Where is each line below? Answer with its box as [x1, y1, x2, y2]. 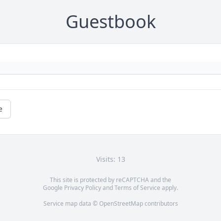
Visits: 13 [96, 154, 125, 164]
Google [43, 184, 64, 192]
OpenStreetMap [99, 199, 143, 208]
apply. [160, 184, 178, 192]
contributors [143, 199, 178, 208]
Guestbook [65, 9, 156, 34]
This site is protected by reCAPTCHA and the [50, 176, 171, 184]
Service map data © [43, 199, 99, 208]
